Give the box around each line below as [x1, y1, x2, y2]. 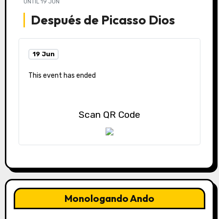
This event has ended [28, 71, 96, 80]
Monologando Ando [65, 192, 154, 204]
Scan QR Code [79, 109, 140, 121]
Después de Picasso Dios [31, 12, 175, 28]
